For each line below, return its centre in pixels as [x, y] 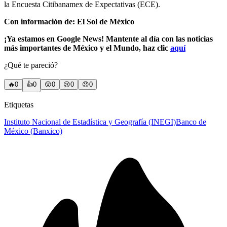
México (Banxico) [33, 131]
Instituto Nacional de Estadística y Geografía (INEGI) [90, 122]
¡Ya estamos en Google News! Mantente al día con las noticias [108, 39]
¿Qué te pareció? [31, 65]
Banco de [191, 122]
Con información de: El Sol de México [69, 22]
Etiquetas [19, 105]
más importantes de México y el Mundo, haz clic [87, 48]
